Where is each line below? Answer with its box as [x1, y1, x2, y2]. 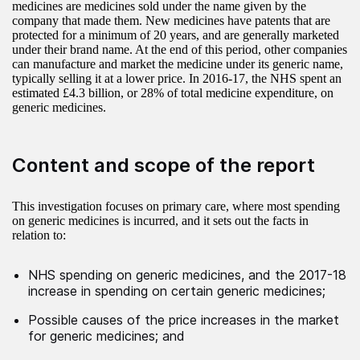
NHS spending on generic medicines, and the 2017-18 [28, 267, 346, 284]
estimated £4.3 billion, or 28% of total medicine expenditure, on [12, 86, 333, 100]
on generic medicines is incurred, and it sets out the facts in [12, 214, 309, 228]
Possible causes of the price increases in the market [28, 312, 339, 329]
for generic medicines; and [28, 328, 185, 345]
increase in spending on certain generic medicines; [28, 283, 325, 300]
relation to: [12, 228, 66, 243]
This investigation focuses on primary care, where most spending [12, 199, 340, 214]
